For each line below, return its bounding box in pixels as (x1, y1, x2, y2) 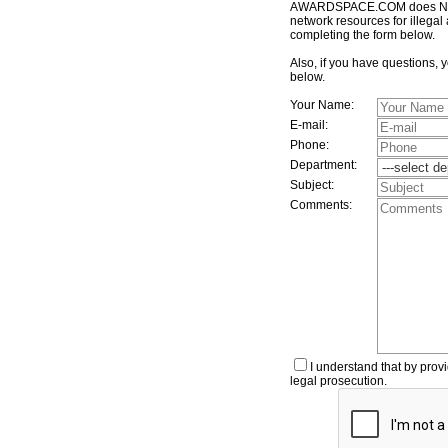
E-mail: (290, 118, 328, 132)
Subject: (290, 178, 334, 192)
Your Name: (290, 98, 354, 112)
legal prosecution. (290, 374, 387, 388)
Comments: (290, 198, 352, 212)
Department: (290, 158, 357, 172)
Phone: (290, 138, 329, 152)
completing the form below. (290, 28, 435, 42)
